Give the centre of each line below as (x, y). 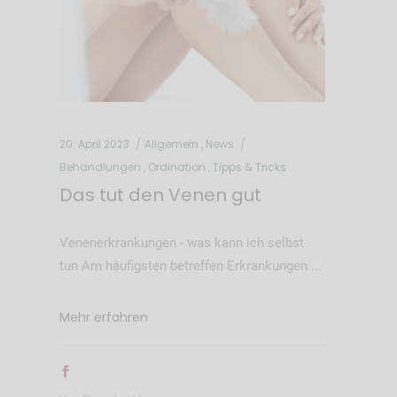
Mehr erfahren (103, 317)
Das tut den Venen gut (160, 195)
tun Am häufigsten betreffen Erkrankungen (185, 265)
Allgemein (171, 144)
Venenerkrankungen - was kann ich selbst (181, 242)
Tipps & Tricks (249, 167)
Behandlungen (100, 167)
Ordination (176, 167)
